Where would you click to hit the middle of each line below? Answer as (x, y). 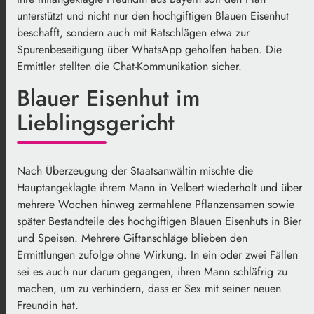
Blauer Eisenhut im (108, 98)
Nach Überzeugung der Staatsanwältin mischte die (135, 171)
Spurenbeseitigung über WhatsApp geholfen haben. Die (149, 50)
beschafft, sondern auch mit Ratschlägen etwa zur (133, 33)
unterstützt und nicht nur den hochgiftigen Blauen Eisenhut (153, 16)
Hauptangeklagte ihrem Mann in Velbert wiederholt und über (159, 188)
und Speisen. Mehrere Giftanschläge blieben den (132, 238)
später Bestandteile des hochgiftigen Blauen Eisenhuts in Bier (159, 221)
